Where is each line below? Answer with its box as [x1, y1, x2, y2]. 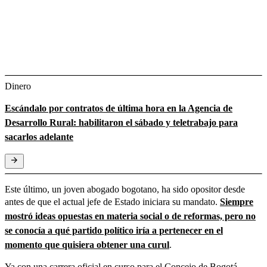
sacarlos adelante [5, 131, 73, 142]
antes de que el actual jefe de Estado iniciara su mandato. [5, 196, 220, 207]
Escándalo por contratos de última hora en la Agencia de [5, 103, 232, 113]
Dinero [5, 80, 31, 91]
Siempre [220, 196, 253, 207]
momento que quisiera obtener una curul [5, 239, 169, 250]
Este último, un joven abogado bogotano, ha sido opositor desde [5, 184, 245, 194]
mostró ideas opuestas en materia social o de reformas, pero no [5, 210, 256, 221]
